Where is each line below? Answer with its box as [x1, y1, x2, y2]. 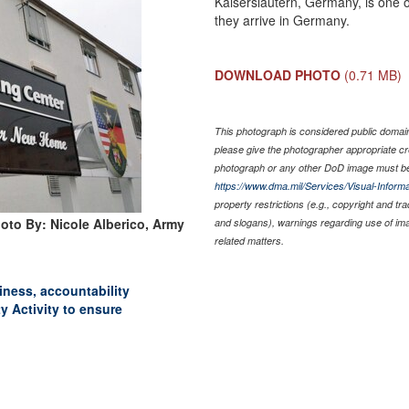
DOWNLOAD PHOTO [215, 65, 341, 84]
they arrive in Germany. [215, 10, 351, 29]
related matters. [215, 233, 285, 247]
